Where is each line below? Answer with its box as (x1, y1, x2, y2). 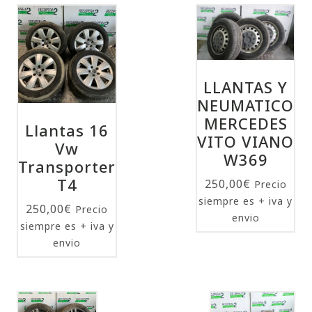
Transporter (18, 155, 116, 177)
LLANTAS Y (203, 76, 288, 97)
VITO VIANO (197, 130, 294, 152)
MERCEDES (203, 112, 288, 134)
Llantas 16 (25, 119, 109, 141)
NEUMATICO (197, 94, 294, 116)
